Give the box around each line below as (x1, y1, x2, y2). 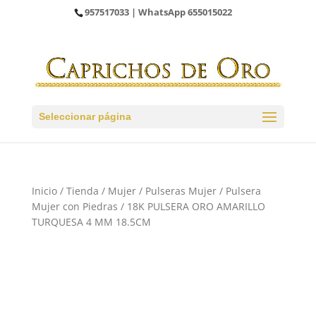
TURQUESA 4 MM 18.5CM (31, 215, 151, 229)
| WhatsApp (129, 5, 188, 18)
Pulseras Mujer (145, 184, 217, 198)
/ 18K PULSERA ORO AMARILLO (117, 200, 265, 214)
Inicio (31, 184, 57, 198)
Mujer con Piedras (31, 200, 118, 214)
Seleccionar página (38, 111, 131, 123)
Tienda (66, 184, 99, 198)
